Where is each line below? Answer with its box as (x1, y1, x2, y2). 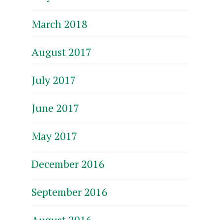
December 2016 (31, 156, 105, 171)
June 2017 (31, 100, 80, 115)
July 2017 (31, 72, 76, 87)
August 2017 (31, 44, 92, 59)
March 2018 (31, 16, 87, 31)
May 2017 (31, 128, 78, 143)
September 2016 (31, 184, 108, 199)
